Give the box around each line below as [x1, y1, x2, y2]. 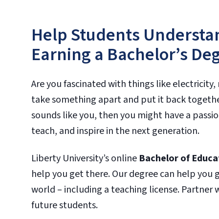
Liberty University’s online [31, 152, 139, 165]
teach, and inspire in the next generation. [31, 124, 199, 138]
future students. [31, 198, 98, 212]
